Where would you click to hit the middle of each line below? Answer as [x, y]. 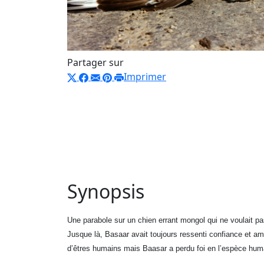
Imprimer [145, 77]
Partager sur [95, 62]
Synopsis [106, 191]
